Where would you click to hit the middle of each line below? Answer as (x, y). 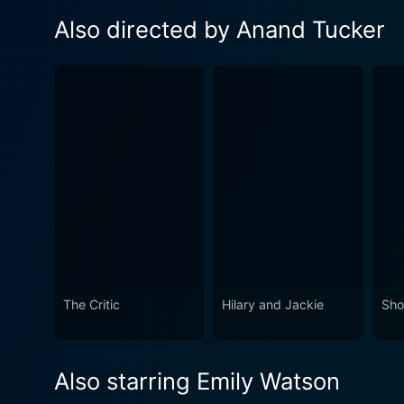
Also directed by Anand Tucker (220, 29)
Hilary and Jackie (273, 305)
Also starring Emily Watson (197, 381)
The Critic (92, 305)
